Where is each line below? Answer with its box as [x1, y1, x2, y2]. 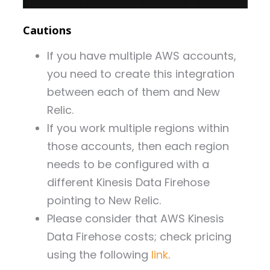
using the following [46, 247, 151, 263]
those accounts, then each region [46, 139, 229, 154]
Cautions [22, 23, 71, 38]
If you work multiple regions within [46, 121, 229, 136]
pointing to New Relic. [46, 193, 161, 209]
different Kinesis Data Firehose [46, 175, 210, 190]
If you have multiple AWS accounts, [46, 48, 236, 64]
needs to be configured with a [46, 157, 209, 172]
